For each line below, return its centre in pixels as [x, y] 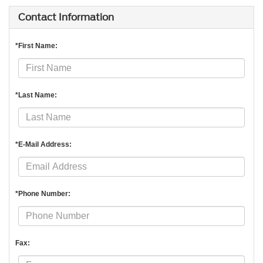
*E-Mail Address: [43, 144]
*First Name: [36, 45]
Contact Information [66, 17]
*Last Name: [36, 95]
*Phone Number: [43, 193]
